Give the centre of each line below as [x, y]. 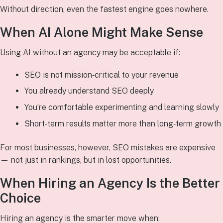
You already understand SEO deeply [89, 91]
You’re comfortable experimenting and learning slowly [121, 108]
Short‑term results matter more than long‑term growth [122, 124]
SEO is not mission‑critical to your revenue [101, 75]
